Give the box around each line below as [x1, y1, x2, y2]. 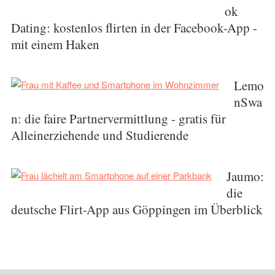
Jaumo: [226, 168, 264, 185]
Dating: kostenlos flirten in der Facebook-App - [10, 19, 257, 36]
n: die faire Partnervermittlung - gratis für [10, 110, 226, 127]
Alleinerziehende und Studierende [10, 126, 188, 144]
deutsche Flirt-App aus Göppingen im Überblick [10, 201, 263, 218]
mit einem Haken [10, 36, 99, 53]
